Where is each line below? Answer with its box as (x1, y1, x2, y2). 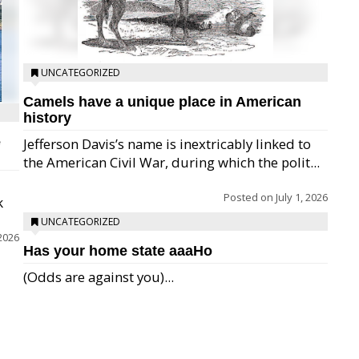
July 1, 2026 (276, 190, 328, 204)
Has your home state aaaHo (23, 243, 212, 259)
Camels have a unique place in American (23, 94, 301, 110)
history (23, 110, 71, 126)
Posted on (224, 190, 276, 204)
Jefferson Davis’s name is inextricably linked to (23, 135, 311, 153)
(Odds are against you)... (23, 268, 174, 286)
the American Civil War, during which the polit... (23, 153, 320, 171)
